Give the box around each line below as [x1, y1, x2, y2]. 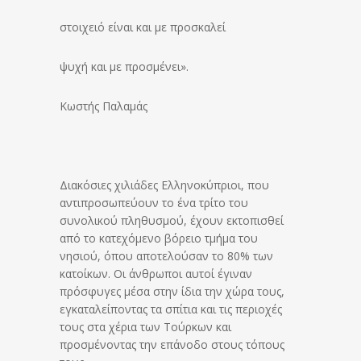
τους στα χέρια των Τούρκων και [60, 318, 231, 334]
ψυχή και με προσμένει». [60, 58, 189, 74]
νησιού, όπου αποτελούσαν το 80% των [60, 247, 273, 263]
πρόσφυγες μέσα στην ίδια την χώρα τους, [60, 283, 284, 299]
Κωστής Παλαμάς [60, 98, 147, 114]
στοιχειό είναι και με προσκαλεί [60, 19, 226, 35]
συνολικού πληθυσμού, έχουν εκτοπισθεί [60, 212, 284, 228]
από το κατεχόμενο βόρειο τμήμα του [60, 230, 258, 246]
